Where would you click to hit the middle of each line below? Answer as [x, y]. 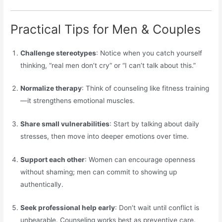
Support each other [53, 160]
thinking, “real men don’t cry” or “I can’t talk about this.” [108, 65]
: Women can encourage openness [140, 160]
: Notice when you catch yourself [149, 53]
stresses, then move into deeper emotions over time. [105, 137]
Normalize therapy [51, 88]
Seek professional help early [68, 208]
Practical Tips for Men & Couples [106, 29]
